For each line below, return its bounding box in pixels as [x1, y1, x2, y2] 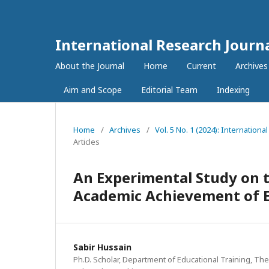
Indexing [217, 84, 250, 95]
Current [187, 60, 216, 71]
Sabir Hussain [73, 241, 131, 253]
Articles [73, 136, 100, 147]
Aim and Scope [64, 84, 122, 95]
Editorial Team [141, 84, 198, 95]
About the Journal [55, 60, 124, 71]
